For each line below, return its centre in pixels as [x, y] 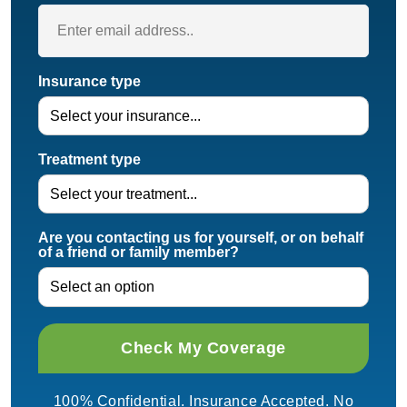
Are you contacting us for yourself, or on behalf [201, 238]
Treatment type [89, 159]
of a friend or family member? [139, 253]
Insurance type [89, 81]
